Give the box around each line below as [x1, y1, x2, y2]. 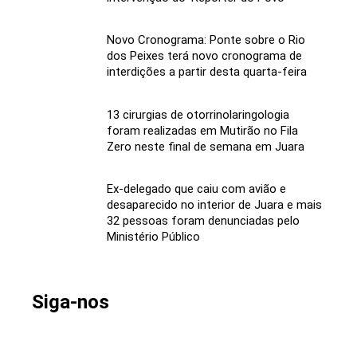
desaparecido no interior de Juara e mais [106, 198, 322, 213]
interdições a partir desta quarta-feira [106, 65, 307, 80]
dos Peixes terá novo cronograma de [106, 49, 302, 64]
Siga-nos [32, 291, 109, 314]
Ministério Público [106, 229, 200, 245]
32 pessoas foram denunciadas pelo [106, 214, 300, 229]
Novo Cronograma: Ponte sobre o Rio [106, 33, 305, 48]
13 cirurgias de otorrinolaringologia [106, 107, 289, 122]
